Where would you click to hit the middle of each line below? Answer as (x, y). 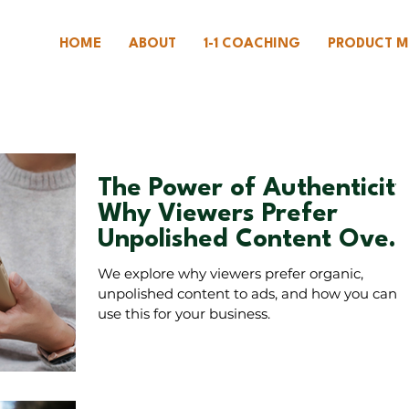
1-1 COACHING (252, 44)
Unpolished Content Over (249, 240)
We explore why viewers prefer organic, (231, 273)
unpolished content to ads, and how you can (247, 294)
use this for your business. (184, 314)
